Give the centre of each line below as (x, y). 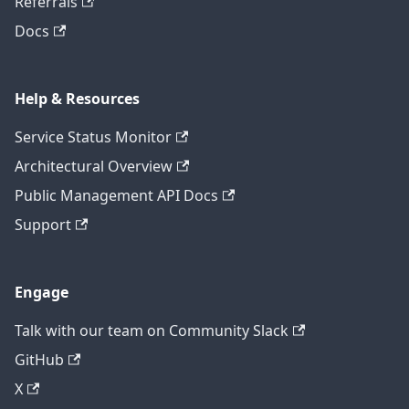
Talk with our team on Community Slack (152, 331)
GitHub (39, 360)
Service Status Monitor (93, 137)
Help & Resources (77, 99)
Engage (42, 293)
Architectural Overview (94, 167)
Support (43, 225)
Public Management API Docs (116, 196)
